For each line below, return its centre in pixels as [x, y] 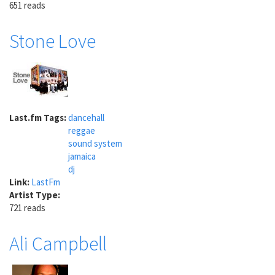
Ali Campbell [58, 244]
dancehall [86, 117]
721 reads [27, 207]
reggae [82, 130]
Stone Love [52, 41]
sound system [95, 143]
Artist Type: [36, 195]
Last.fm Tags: [39, 117]
